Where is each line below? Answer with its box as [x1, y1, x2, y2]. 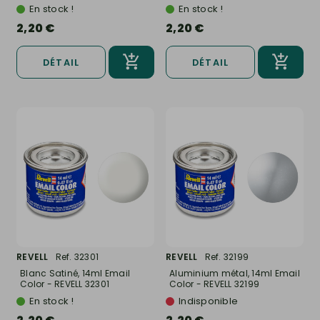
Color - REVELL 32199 [169, 277, 259, 290]
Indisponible [179, 294, 238, 308]
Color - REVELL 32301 [20, 277, 109, 290]
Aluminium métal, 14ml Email [169, 266, 300, 279]
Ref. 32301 [55, 250, 99, 263]
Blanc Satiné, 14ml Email [20, 266, 130, 279]
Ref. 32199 [204, 250, 249, 263]
